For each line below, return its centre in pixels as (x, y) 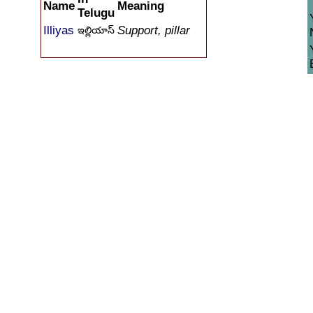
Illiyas (59, 30)
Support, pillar (154, 30)
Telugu (96, 13)
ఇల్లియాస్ (96, 30)
